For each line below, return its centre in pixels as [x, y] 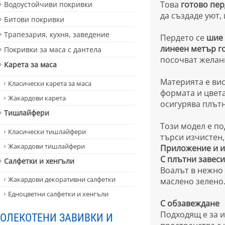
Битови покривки [34, 20]
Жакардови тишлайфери [46, 146]
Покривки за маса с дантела [53, 50]
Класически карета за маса [50, 83]
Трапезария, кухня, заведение [57, 35]
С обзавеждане [190, 203]
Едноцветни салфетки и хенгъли [58, 194]
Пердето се [183, 38]
